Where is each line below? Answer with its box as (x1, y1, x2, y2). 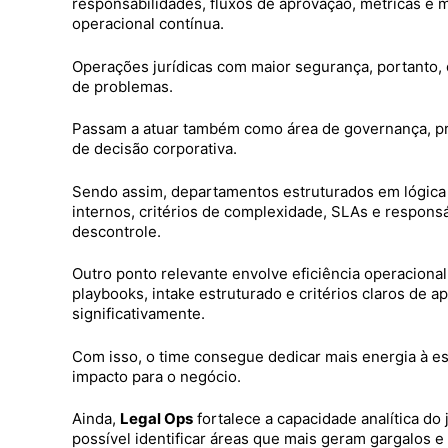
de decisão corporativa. (72, 139, 237, 159)
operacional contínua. (72, 14, 224, 34)
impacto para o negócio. (72, 366, 241, 386)
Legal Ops (120, 409, 193, 429)
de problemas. (72, 76, 173, 96)
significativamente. (72, 304, 205, 324)
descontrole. (72, 221, 161, 241)
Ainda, (72, 409, 120, 429)
